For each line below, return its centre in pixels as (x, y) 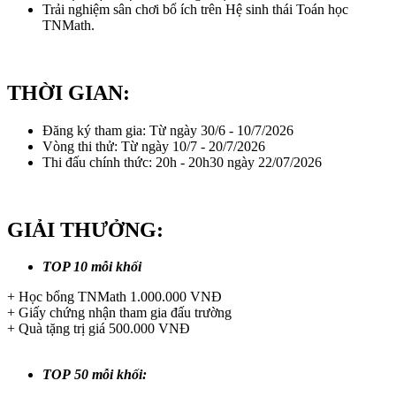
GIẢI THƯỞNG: (85, 229)
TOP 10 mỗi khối (92, 267)
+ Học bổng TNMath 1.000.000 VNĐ (114, 297)
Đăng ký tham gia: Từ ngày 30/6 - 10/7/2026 (168, 130)
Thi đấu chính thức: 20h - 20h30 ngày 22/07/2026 (182, 162)
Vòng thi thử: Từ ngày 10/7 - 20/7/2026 (154, 146)
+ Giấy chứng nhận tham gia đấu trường (119, 313)
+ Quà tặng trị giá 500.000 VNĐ (99, 329)
